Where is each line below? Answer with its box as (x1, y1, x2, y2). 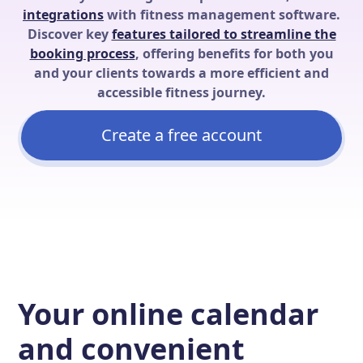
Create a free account (101, 124, 262, 146)
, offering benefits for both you (135, 45, 334, 62)
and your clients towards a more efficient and (34, 64, 329, 82)
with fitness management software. (104, 6, 340, 23)
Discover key (27, 25, 112, 43)
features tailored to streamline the (111, 25, 336, 43)
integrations (23, 6, 104, 23)
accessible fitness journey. (97, 83, 266, 101)
